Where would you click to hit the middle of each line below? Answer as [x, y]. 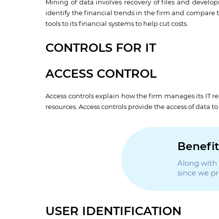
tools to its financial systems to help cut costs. [117, 24]
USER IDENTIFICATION [114, 212]
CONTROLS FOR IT [101, 49]
